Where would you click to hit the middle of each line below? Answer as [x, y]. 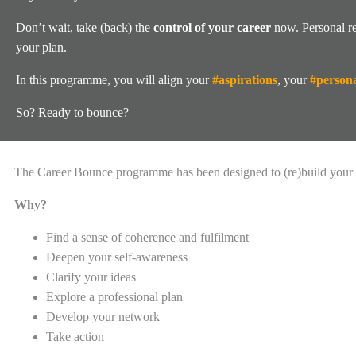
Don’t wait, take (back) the [85, 28]
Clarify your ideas [93, 277]
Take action [75, 337]
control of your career [212, 28]
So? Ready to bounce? [72, 113]
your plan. [41, 48]
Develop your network [103, 317]
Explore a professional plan [114, 297]
